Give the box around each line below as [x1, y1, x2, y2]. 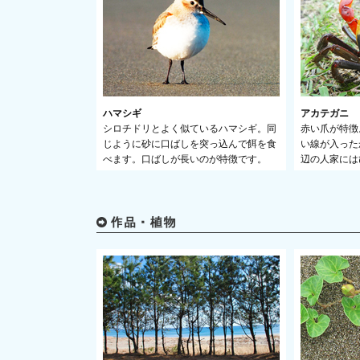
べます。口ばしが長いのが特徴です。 [103, 153, 267, 165]
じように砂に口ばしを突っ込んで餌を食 [103, 138, 276, 149]
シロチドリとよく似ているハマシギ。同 [103, 123, 276, 134]
